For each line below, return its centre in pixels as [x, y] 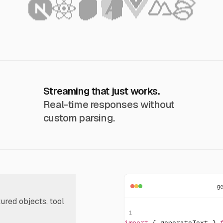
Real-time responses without [109, 105]
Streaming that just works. [101, 91]
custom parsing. [79, 118]
